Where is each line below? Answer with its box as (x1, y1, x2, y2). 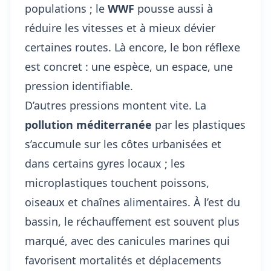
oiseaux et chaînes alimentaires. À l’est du (25, 195, 240, 209)
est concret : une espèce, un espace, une (25, 59, 233, 74)
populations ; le (25, 1, 108, 16)
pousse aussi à (134, 1, 213, 16)
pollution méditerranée (25, 117, 152, 132)
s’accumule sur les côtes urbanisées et (25, 137, 221, 151)
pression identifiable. (25, 79, 133, 93)
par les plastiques (152, 117, 246, 132)
